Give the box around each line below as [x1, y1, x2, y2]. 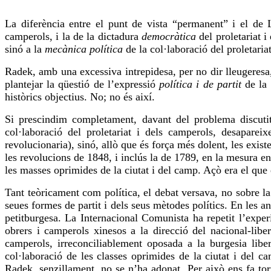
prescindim [19, 113, 68, 126]
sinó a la [5, 43, 45, 56]
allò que [102, 139, 137, 151]
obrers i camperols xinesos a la [5, 224, 153, 237]
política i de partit [159, 78, 241, 91]
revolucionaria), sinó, [5, 139, 102, 151]
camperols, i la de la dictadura [5, 30, 142, 43]
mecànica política [45, 43, 123, 56]
